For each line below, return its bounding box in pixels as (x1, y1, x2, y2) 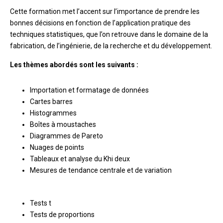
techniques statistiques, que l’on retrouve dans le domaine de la (9, 30, 208, 38)
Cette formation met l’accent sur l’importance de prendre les (9, 7, 200, 15)
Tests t (29, 199, 51, 207)
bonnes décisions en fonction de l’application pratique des (9, 19, 191, 27)
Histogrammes (29, 109, 77, 117)
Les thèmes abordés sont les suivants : (9, 61, 138, 69)
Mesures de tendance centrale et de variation (29, 166, 172, 174)
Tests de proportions (29, 211, 95, 219)
